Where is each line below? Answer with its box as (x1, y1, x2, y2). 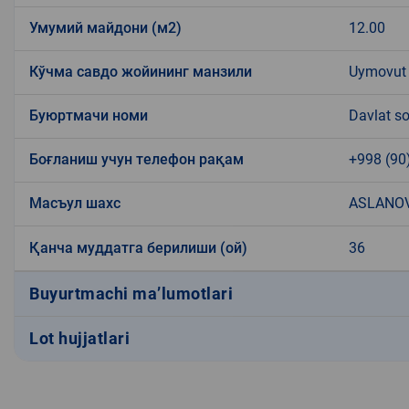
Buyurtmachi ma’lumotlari (29, 284, 233, 304)
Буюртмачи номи (29, 106, 148, 124)
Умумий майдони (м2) (29, 18, 182, 37)
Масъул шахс (29, 194, 121, 212)
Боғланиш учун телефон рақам (29, 150, 244, 168)
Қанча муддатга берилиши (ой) (29, 238, 247, 257)
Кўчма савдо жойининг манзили (29, 62, 252, 80)
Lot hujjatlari (29, 329, 130, 349)
